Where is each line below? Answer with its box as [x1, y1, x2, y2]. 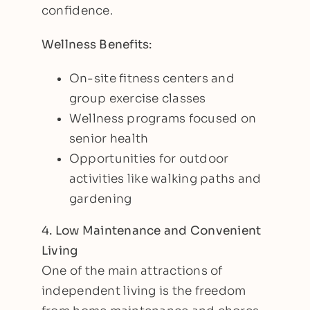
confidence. [41, 3, 113, 18]
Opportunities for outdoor [69, 151, 229, 166]
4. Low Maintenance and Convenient [41, 223, 262, 238]
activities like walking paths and [69, 171, 262, 186]
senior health [69, 131, 149, 146]
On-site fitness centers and [69, 71, 235, 86]
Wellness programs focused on [69, 111, 257, 126]
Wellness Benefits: [41, 37, 152, 52]
